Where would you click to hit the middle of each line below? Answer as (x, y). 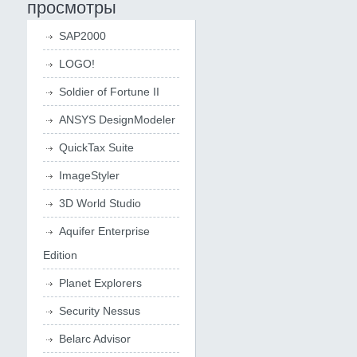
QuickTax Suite (96, 147)
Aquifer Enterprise (104, 231)
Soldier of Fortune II (109, 92)
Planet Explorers (100, 283)
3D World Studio (100, 203)
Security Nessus (99, 311)
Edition (60, 255)
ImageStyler (89, 175)
